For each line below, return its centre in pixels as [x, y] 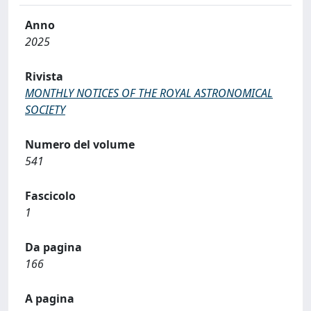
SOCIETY [45, 110]
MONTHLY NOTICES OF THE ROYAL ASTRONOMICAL [149, 93]
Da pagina [53, 247]
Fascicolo [50, 196]
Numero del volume [80, 144]
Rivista [44, 76]
